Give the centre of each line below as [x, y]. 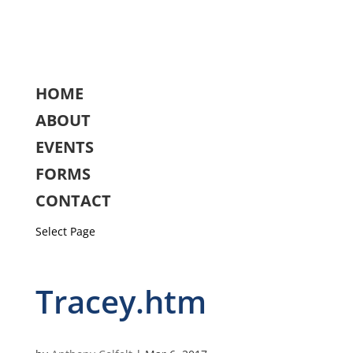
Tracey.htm [121, 301]
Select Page [65, 231]
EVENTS [64, 147]
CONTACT [73, 201]
